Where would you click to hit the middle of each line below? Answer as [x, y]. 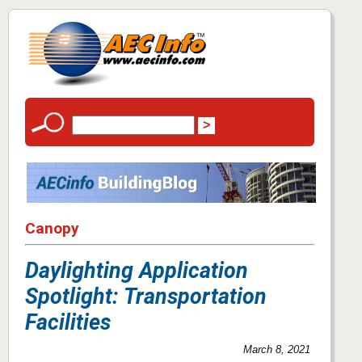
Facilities [68, 322]
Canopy [52, 228]
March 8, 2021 [277, 349]
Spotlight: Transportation [146, 296]
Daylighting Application [137, 270]
